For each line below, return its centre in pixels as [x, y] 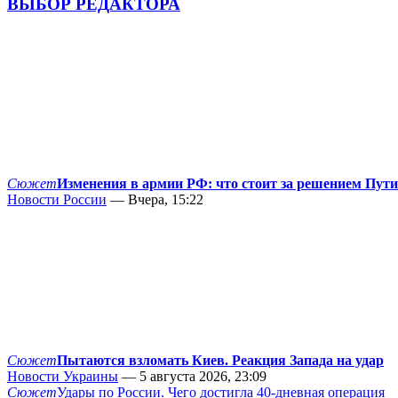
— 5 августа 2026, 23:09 [192, 377]
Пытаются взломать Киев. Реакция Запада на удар [220, 361]
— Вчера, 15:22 [155, 200]
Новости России [57, 200]
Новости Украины [63, 377]
